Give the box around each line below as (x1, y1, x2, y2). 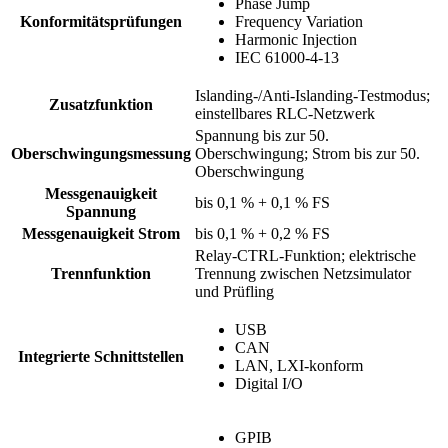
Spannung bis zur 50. (195, 126, 329, 144)
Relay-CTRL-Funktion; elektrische (195, 246, 416, 264)
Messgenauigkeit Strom (22, 224, 180, 242)
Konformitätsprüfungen (20, 12, 182, 30)
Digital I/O (235, 374, 303, 392)
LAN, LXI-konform (235, 356, 363, 374)
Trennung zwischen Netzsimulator (195, 264, 411, 282)
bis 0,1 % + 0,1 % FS (195, 193, 330, 211)
